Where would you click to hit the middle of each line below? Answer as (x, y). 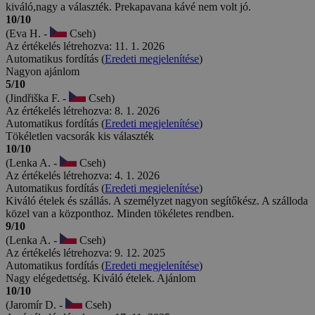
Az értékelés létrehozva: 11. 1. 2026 (85, 46)
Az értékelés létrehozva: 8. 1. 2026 (83, 111)
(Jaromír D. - (36, 305)
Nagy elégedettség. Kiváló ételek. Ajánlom (101, 278)
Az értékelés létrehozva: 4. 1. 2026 (83, 176)
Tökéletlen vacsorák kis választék (80, 136)
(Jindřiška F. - (37, 98)
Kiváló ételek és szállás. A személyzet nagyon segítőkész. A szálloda (157, 201)
